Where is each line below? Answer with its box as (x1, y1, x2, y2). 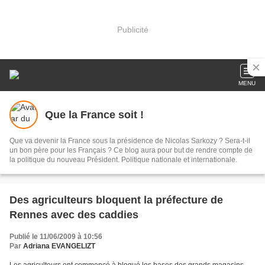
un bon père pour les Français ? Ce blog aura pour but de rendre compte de (9, 146, 253, 154)
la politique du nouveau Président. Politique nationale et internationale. (9, 156, 237, 164)
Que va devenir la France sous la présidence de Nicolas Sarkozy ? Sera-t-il (9, 137, 250, 145)
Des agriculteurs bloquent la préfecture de (9, 194, 223, 206)
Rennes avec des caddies (9, 209, 138, 221)
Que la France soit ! (45, 108, 144, 121)
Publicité (117, 24, 148, 34)
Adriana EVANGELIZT (23, 242, 95, 250)
